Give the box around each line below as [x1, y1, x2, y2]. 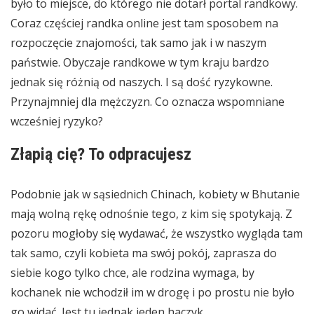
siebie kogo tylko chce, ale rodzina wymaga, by [11, 264, 254, 280]
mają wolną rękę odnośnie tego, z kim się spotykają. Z [11, 205, 292, 221]
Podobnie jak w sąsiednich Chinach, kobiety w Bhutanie [11, 186, 300, 202]
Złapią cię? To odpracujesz [11, 144, 191, 164]
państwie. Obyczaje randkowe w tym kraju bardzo [11, 54, 269, 70]
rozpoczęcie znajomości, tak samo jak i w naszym [11, 34, 266, 50]
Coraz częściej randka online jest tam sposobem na [11, 15, 278, 31]
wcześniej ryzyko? [11, 113, 103, 129]
